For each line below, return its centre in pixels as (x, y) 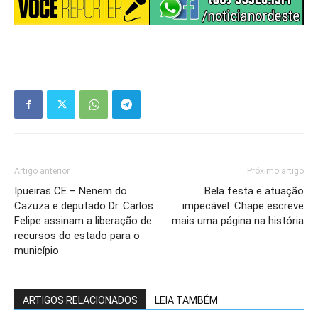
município (37, 251)
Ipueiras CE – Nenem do (71, 191)
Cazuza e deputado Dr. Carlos (84, 206)
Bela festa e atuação (254, 191)
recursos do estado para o (77, 236)
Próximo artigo (275, 171)
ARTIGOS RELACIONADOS (80, 301)
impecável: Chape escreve (243, 206)
